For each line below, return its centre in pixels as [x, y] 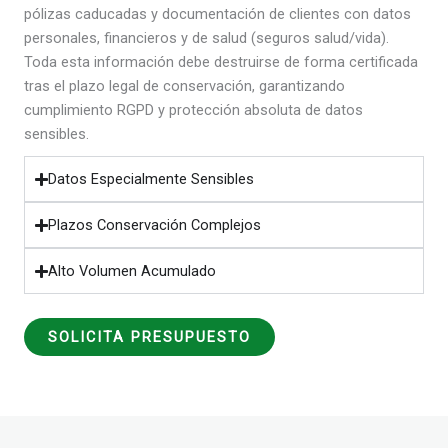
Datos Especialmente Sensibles [151, 179]
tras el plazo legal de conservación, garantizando [184, 86]
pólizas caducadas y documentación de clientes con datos [217, 14]
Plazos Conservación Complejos [155, 225]
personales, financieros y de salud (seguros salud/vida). [206, 38]
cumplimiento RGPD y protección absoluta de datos [193, 110]
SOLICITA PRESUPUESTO [149, 337]
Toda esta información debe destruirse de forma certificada [221, 62]
